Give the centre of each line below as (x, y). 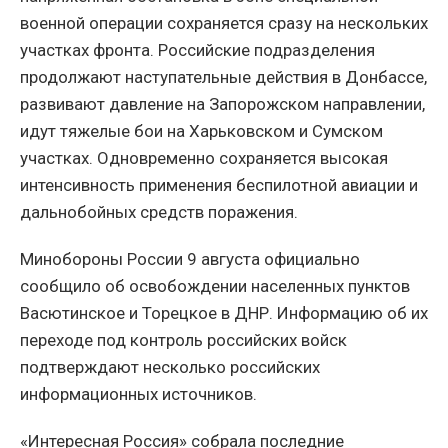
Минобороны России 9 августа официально (190, 258)
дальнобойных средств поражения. (159, 211)
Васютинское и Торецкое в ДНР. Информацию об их (224, 312)
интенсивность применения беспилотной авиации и (219, 184)
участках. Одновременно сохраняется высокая (204, 157)
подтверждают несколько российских (170, 366)
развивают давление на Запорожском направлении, (222, 103)
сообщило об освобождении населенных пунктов (215, 285)
